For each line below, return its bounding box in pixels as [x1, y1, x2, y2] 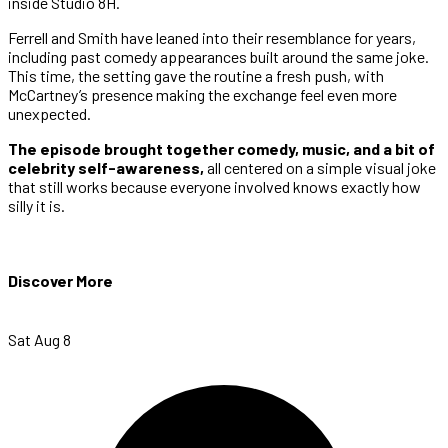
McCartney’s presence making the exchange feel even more [8, 84, 397, 104]
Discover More [8, 271, 113, 291]
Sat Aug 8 [8, 330, 71, 350]
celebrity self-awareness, [8, 157, 204, 177]
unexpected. [8, 103, 91, 123]
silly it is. [8, 195, 65, 215]
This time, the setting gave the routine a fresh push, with [8, 65, 384, 85]
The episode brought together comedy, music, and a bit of [8, 138, 435, 158]
